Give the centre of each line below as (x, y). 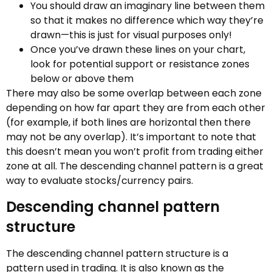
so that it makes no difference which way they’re (147, 20)
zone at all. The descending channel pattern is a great (135, 166)
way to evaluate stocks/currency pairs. (100, 180)
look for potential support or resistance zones (140, 64)
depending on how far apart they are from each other (136, 107)
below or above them (82, 78)
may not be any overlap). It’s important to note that (131, 137)
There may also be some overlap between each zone (134, 93)
